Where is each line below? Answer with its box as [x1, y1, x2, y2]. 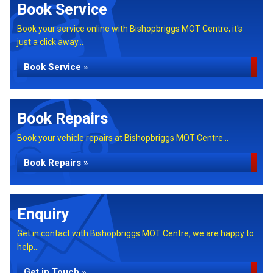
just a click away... [17, 37, 83, 47]
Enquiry [17, 205, 69, 223]
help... [17, 242, 39, 252]
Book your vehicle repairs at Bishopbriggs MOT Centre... [17, 133, 229, 143]
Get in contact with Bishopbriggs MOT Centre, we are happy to [17, 229, 254, 238]
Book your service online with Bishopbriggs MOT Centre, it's [17, 24, 243, 34]
